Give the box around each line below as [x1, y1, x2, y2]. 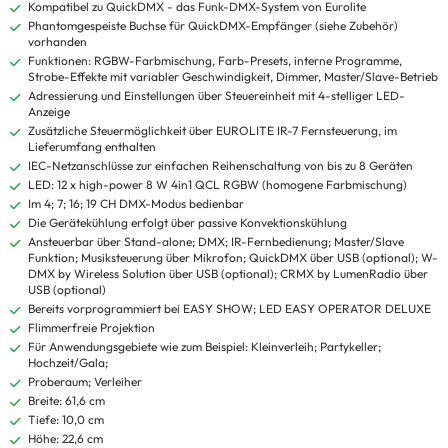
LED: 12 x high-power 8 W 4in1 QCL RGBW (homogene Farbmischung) [28, 177, 407, 193]
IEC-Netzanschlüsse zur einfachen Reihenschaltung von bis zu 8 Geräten [28, 158, 413, 174]
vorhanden [28, 34, 87, 50]
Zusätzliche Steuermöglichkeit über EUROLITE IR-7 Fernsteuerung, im [28, 123, 397, 139]
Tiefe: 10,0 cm [28, 412, 104, 428]
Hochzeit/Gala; [28, 355, 108, 371]
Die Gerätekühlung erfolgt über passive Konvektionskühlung [28, 215, 347, 231]
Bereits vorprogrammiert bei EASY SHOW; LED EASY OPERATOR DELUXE [28, 301, 431, 317]
